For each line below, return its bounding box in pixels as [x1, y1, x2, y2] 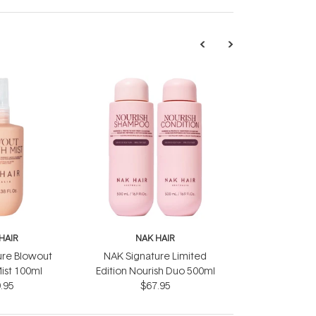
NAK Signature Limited [104, 249, 207, 262]
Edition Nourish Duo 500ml [95, 264, 215, 277]
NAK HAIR [135, 232, 175, 244]
